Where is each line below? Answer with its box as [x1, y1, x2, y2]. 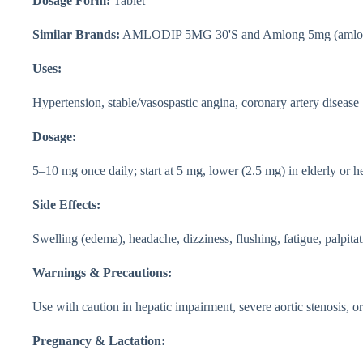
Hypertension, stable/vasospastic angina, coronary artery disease [32, 95, 359, 109]
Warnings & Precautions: [32, 265, 172, 280]
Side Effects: [32, 197, 100, 211]
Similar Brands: [32, 27, 120, 41]
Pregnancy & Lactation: [32, 333, 165, 348]
